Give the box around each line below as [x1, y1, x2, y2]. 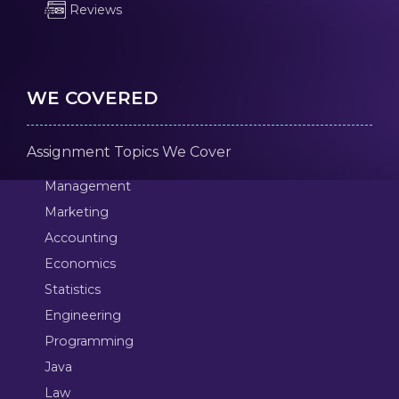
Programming [44, 333, 134, 350]
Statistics [44, 281, 101, 298]
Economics [44, 256, 116, 273]
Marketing [44, 204, 109, 221]
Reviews [65, 2, 122, 19]
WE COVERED [26, 87, 158, 110]
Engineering [44, 307, 121, 324]
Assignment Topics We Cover [26, 143, 232, 161]
